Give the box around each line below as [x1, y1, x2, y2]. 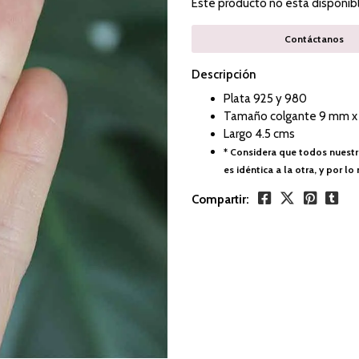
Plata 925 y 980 [224, 91, 307, 106]
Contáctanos [284, 33, 344, 45]
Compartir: [192, 192, 249, 207]
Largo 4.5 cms [224, 127, 295, 141]
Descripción [192, 67, 256, 82]
